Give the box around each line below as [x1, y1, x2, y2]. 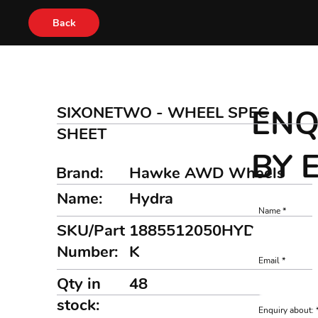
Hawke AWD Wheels [129, 163, 285, 184]
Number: [57, 241, 118, 263]
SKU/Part [57, 220, 125, 241]
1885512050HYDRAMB [129, 220, 302, 241]
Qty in [57, 273, 101, 295]
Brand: [55, 163, 103, 184]
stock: [57, 295, 99, 316]
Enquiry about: [258, 305, 314, 316]
